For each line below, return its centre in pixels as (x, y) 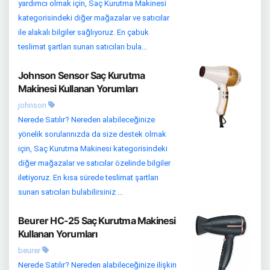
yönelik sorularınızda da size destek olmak (92, 134)
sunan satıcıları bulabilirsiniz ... (71, 192)
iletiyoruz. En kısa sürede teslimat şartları (88, 177)
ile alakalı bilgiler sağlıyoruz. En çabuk (83, 32)
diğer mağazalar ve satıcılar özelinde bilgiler (94, 163)
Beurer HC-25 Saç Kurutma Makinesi (97, 221)
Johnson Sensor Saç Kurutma (82, 75)
